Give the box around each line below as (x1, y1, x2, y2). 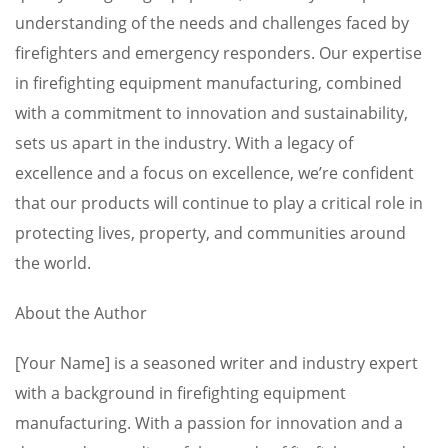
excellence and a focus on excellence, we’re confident (15, 162, 414, 184)
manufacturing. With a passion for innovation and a (15, 412, 403, 434)
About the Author (15, 302, 147, 324)
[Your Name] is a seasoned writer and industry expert (15, 352, 418, 374)
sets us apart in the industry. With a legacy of (15, 132, 353, 154)
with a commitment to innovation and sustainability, (15, 102, 408, 124)
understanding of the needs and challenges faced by (15, 12, 409, 34)
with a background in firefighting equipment (15, 382, 346, 404)
